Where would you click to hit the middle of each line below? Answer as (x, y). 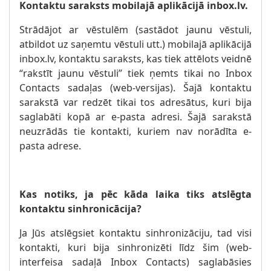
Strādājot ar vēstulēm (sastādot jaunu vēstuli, (135, 30)
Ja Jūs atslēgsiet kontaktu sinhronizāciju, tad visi (135, 233)
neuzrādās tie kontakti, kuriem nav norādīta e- (135, 131)
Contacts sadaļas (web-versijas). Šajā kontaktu (135, 88)
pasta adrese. (50, 146)
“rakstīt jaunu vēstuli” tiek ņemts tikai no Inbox (135, 73)
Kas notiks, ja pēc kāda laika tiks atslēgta (135, 194)
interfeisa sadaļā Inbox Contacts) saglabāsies (135, 262)
